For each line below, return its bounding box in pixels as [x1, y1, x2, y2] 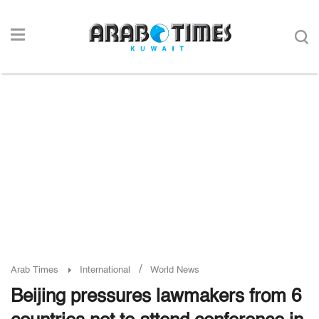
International [80, 266, 130, 275]
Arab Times [11, 266, 58, 275]
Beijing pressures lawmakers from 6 [11, 288, 301, 306]
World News [150, 266, 199, 275]
